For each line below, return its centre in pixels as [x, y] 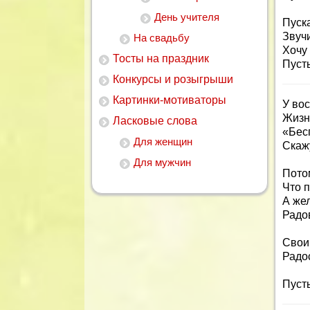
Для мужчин [162, 162]
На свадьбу [162, 38]
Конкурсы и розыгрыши [173, 79]
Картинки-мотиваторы [170, 100]
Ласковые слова [155, 121]
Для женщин [163, 142]
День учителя [187, 17]
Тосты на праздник [161, 58]
